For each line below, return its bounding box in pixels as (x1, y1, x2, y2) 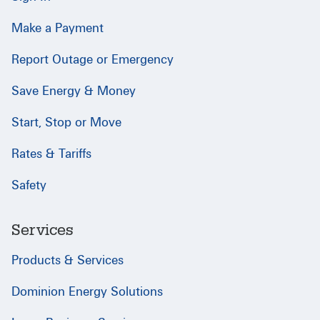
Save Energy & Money (11, 83, 136, 99)
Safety (11, 177, 46, 193)
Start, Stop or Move (11, 114, 121, 130)
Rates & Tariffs (11, 146, 91, 161)
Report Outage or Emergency (11, 51, 174, 67)
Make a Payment (11, 20, 104, 36)
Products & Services (11, 252, 124, 268)
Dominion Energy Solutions (11, 284, 163, 299)
